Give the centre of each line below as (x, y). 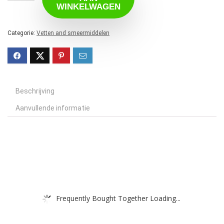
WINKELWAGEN (88, 7)
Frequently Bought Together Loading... (118, 198)
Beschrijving (35, 91)
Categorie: (22, 33)
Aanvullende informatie (53, 108)
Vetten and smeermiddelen (73, 33)
